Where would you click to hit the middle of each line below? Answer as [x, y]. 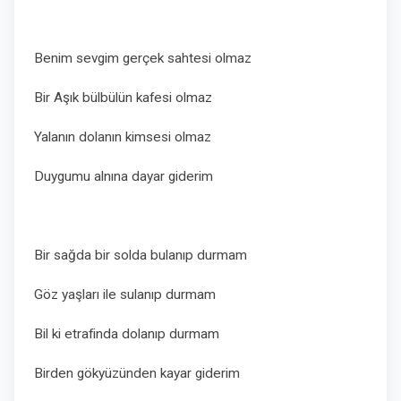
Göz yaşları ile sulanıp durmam [125, 294]
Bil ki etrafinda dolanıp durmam [128, 334]
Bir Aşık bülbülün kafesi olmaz [123, 98]
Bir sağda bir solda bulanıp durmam [142, 255]
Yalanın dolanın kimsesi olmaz [123, 137]
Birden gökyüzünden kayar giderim [137, 373]
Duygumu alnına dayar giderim [124, 176]
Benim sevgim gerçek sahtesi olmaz [143, 58]
